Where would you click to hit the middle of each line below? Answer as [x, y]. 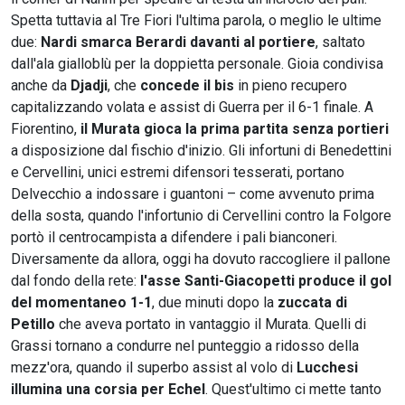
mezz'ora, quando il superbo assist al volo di [154, 367]
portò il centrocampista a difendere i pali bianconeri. [174, 237]
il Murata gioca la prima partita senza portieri [235, 128]
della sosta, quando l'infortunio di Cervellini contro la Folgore [201, 215]
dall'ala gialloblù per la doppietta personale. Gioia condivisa [197, 63]
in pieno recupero [291, 85]
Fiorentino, [46, 128]
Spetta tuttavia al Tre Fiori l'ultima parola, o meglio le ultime [196, 20]
